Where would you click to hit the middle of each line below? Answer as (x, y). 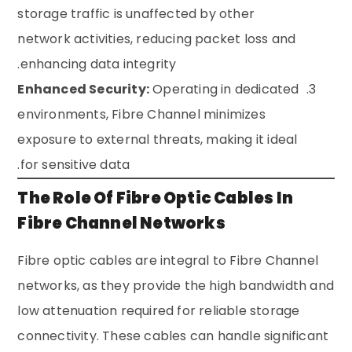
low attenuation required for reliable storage (159, 310)
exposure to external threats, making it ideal (158, 139)
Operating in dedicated (224, 89)
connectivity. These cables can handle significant (173, 335)
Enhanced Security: (84, 89)
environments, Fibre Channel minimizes (141, 114)
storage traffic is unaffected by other (136, 13)
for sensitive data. (75, 164)
